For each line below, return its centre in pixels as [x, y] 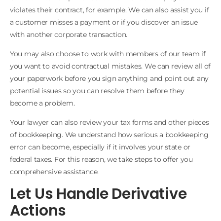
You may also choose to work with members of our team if [108, 54]
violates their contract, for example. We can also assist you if [110, 10]
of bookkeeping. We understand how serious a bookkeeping [109, 135]
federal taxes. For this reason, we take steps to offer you [101, 160]
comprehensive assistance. [55, 172]
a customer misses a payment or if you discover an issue [104, 22]
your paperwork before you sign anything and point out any [110, 78]
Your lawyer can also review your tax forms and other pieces [110, 123]
